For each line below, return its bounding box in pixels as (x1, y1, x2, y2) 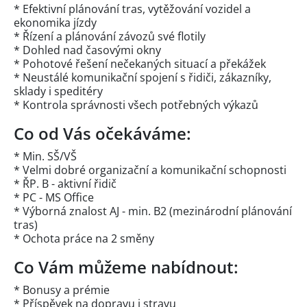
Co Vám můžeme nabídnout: (14, 256, 238, 279)
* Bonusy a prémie (14, 282, 110, 298)
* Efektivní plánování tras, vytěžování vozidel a (14, 1, 251, 17)
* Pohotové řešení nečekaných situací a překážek (14, 56, 266, 72)
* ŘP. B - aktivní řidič (14, 176, 116, 192)
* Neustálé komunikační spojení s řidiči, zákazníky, (14, 70, 271, 86)
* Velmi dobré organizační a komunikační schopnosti (14, 162, 286, 178)
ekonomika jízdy (14, 15, 97, 31)
